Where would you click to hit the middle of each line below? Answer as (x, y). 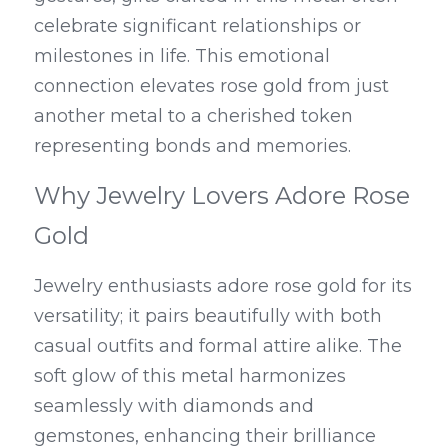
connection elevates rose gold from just (211, 86)
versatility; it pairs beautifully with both (208, 316)
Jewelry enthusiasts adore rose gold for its (223, 286)
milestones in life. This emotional (182, 56)
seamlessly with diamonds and (174, 406)
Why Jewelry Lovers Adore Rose (222, 195)
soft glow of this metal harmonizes (190, 376)
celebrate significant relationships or (197, 26)
